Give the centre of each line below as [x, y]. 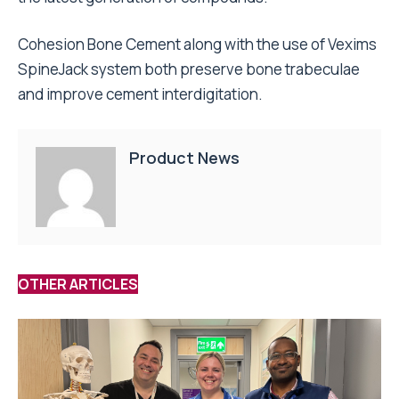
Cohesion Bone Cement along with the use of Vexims [197, 45]
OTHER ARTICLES [78, 285]
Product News [184, 158]
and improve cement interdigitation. [140, 94]
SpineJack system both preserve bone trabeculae [189, 69]
